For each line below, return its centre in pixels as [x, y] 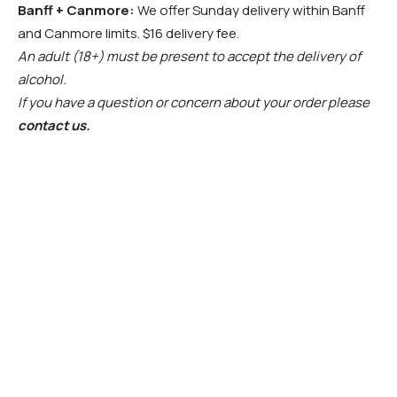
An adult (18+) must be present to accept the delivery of [189, 57]
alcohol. [42, 80]
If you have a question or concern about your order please [194, 103]
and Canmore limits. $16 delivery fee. [128, 34]
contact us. [54, 126]
